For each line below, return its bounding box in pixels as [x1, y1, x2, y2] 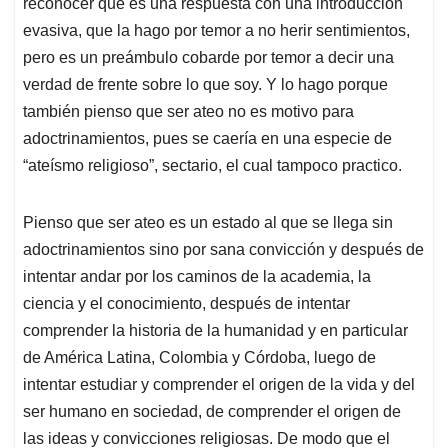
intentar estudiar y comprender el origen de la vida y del [23, 376, 415, 394]
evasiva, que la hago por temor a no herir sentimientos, [23, 22, 410, 40]
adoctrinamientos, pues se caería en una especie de [23, 130, 392, 148]
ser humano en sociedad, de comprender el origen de [23, 403, 401, 421]
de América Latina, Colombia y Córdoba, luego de [23, 349, 376, 367]
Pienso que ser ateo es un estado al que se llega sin [23, 214, 393, 232]
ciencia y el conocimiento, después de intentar [23, 295, 350, 313]
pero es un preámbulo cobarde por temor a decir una [23, 49, 394, 67]
